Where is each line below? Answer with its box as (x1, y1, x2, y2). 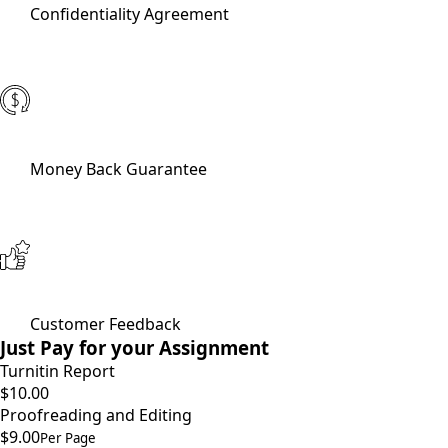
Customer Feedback (30, 313, 181, 336)
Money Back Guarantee (30, 158, 207, 181)
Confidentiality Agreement (30, 3, 229, 26)
